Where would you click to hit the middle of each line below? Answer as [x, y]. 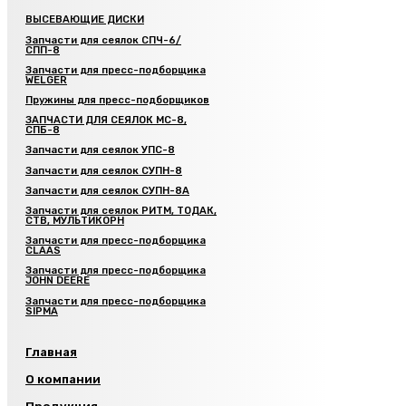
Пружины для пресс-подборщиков [117, 101]
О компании [63, 379]
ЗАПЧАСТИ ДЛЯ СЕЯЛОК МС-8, [106, 121]
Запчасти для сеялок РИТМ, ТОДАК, [121, 210]
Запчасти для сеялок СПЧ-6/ [103, 40]
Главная [51, 352]
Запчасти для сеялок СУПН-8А [107, 190]
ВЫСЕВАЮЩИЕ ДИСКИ [85, 20]
